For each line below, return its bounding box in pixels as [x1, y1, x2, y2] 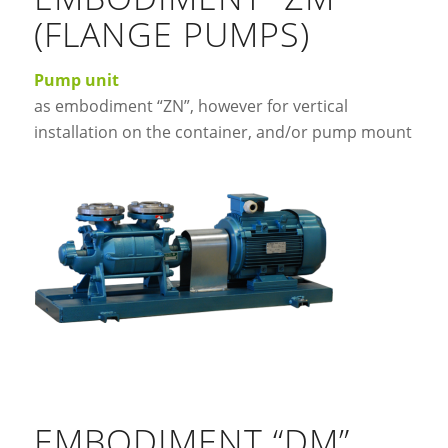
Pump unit [33, 68, 119, 91]
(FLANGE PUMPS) [33, 10, 310, 57]
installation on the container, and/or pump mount [33, 120, 412, 143]
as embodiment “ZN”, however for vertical [33, 94, 348, 117]
